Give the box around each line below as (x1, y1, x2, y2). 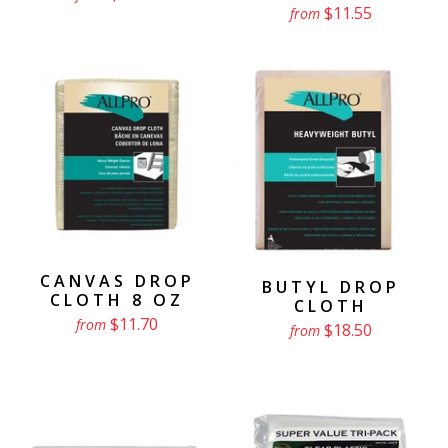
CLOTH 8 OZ (50, 289, 184, 312)
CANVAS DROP (39, 270, 195, 293)
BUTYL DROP (262, 276, 400, 299)
